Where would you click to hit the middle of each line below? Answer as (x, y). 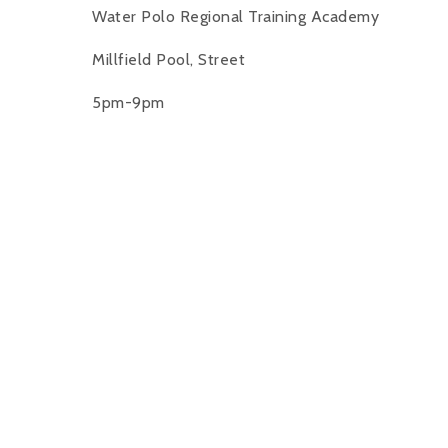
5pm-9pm (128, 103)
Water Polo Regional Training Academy (235, 17)
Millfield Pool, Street (168, 60)
